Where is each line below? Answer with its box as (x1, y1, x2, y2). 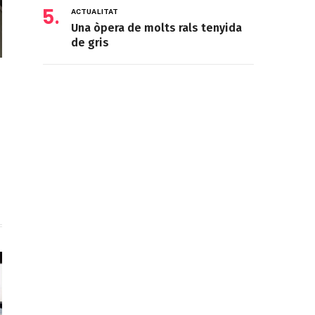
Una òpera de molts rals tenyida (71, 21, 242, 35)
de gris (71, 36, 109, 50)
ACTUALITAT (71, 7, 118, 16)
